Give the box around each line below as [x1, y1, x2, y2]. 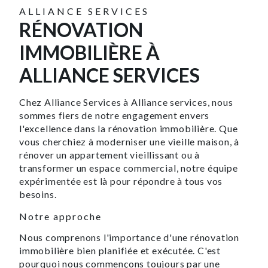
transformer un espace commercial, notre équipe [19, 162, 238, 173]
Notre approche [19, 210, 102, 222]
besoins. [19, 188, 57, 200]
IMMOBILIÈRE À [19, 40, 160, 64]
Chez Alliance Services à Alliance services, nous [19, 96, 233, 108]
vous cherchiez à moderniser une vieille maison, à [19, 135, 240, 147]
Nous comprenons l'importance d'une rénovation [19, 231, 239, 243]
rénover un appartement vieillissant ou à [19, 148, 200, 160]
